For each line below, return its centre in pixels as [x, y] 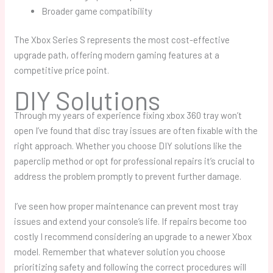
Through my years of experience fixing [90, 115]
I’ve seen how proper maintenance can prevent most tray [126, 206]
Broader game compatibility [97, 11]
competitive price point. [62, 70]
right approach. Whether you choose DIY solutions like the [128, 146]
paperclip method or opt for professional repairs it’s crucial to [135, 161]
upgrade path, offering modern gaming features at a [117, 55]
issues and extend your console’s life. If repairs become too [131, 222]
